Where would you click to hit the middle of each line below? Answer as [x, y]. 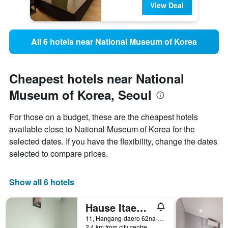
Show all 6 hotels [42, 182]
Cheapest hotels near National [97, 79]
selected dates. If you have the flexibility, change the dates [113, 141]
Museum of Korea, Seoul [80, 95]
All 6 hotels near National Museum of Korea [114, 42]
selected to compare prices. [59, 154]
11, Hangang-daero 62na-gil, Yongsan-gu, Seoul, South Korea [161, 218]
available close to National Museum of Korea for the [102, 129]
